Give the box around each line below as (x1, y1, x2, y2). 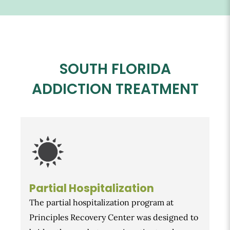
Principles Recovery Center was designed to (29, 212, 198, 223)
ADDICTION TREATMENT (31, 79, 199, 99)
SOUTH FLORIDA (59, 59, 171, 79)
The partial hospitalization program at (29, 197, 174, 208)
